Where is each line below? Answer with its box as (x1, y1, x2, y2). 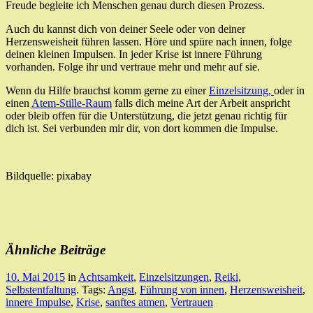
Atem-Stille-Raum (31, 96, 112, 109)
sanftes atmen (105, 296, 165, 309)
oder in (274, 84, 305, 96)
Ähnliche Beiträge (6, 242, 105, 258)
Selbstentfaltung (6, 284, 76, 296)
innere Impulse (6, 296, 71, 309)
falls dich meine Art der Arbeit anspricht (112, 96, 290, 109)
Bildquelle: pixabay (6, 169, 92, 182)
